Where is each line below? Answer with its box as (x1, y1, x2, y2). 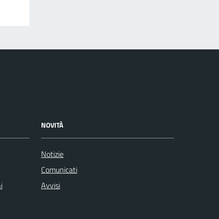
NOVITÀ (41, 120, 63, 131)
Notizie (41, 148, 64, 160)
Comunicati (41, 164, 77, 176)
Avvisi (41, 179, 60, 192)
